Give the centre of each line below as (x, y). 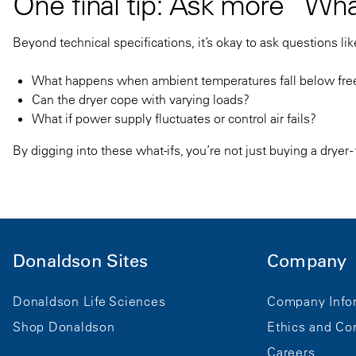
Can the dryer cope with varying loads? (141, 99)
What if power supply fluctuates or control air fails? (174, 118)
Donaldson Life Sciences (89, 302)
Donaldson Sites (80, 261)
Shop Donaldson (64, 327)
